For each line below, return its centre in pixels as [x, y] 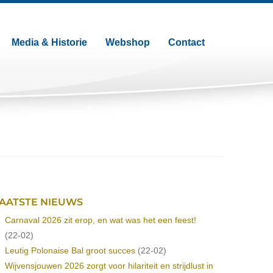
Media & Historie [49, 42]
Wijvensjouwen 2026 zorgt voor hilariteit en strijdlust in [109, 266]
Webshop [128, 42]
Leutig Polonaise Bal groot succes [70, 250]
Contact [186, 42]
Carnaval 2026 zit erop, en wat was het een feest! [100, 220]
